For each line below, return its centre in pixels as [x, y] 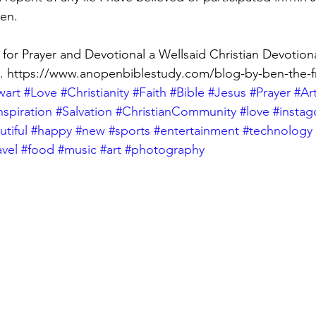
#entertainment [196, 130]
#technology [278, 130]
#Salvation [84, 111]
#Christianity [95, 92]
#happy [51, 130]
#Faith [150, 92]
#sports [129, 130]
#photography [165, 150]
